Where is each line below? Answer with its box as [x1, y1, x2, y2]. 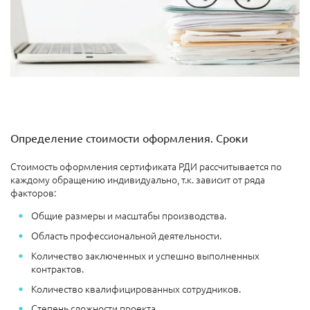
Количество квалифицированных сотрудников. [31, 281, 241, 295]
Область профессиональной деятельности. [31, 228, 221, 243]
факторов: [10, 185, 56, 200]
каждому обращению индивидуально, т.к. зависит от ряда [10, 172, 265, 187]
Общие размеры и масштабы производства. [31, 208, 226, 223]
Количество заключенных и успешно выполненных [31, 248, 259, 262]
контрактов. [31, 261, 84, 275]
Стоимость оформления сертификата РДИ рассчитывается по [10, 159, 282, 174]
